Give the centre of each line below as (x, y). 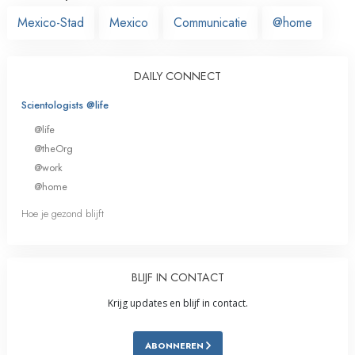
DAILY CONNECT (177, 76)
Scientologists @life (65, 105)
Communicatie (210, 22)
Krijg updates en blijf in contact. (177, 303)
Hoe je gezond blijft (63, 214)
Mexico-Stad (51, 22)
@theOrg (53, 148)
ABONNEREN (175, 346)
